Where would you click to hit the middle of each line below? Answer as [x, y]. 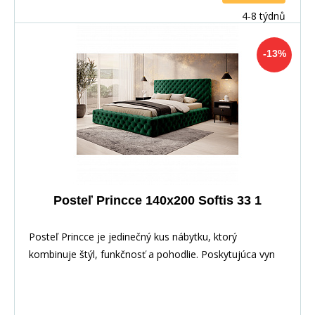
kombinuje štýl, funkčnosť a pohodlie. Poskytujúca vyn [152, 254]
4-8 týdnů [264, 15]
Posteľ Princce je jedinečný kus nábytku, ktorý [133, 236]
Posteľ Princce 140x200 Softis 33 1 [157, 200]
